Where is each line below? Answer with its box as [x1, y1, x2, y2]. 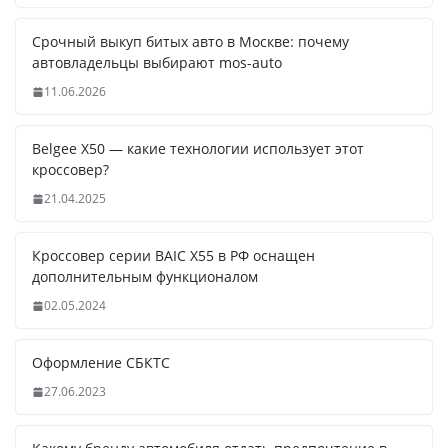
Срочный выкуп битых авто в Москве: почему [32, 32, 349, 52]
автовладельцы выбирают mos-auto [32, 53, 282, 73]
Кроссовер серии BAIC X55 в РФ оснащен [32, 246, 315, 266]
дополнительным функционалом [32, 267, 258, 287]
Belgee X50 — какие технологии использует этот [32, 139, 364, 159]
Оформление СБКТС [32, 353, 170, 373]
